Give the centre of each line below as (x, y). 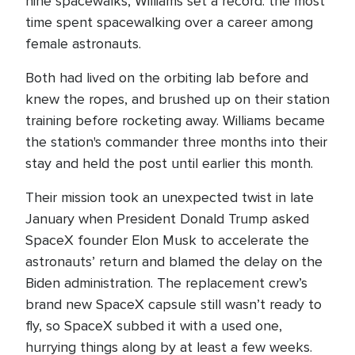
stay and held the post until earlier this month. (171, 163)
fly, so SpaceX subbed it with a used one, (154, 326)
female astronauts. (83, 44)
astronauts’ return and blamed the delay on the (174, 261)
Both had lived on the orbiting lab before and (167, 78)
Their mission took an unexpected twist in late (170, 197)
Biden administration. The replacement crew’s (166, 283)
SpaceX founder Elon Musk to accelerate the (167, 240)
